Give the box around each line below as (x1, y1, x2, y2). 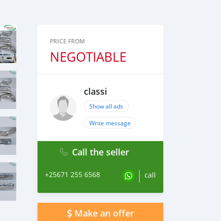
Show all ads (89, 102, 123, 110)
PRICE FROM (50, 37, 85, 45)
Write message (89, 119, 131, 127)
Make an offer (74, 208, 134, 219)
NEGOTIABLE (50, 48, 126, 66)
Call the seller (72, 146, 129, 158)
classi (84, 86, 107, 97)
